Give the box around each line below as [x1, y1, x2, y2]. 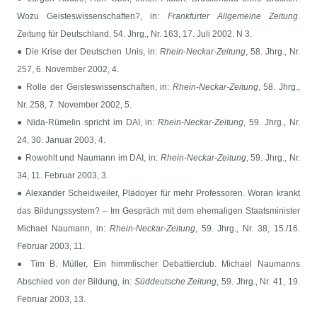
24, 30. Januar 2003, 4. [17, 135, 106, 146]
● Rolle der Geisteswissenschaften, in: [17, 82, 173, 93]
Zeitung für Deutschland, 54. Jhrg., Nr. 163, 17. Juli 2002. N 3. [17, 29, 253, 40]
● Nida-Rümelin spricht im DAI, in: [17, 117, 158, 128]
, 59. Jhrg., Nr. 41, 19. [217, 277, 300, 287]
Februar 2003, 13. [17, 294, 86, 305]
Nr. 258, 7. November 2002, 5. [17, 100, 132, 110]
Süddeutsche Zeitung [134, 277, 217, 287]
